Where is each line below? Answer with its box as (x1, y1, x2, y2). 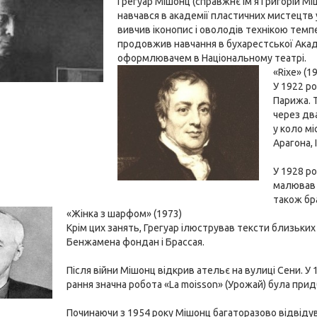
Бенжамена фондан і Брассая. (67, 236, 205, 248)
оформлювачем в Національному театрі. (117, 52, 307, 64)
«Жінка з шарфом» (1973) (67, 208, 183, 219)
